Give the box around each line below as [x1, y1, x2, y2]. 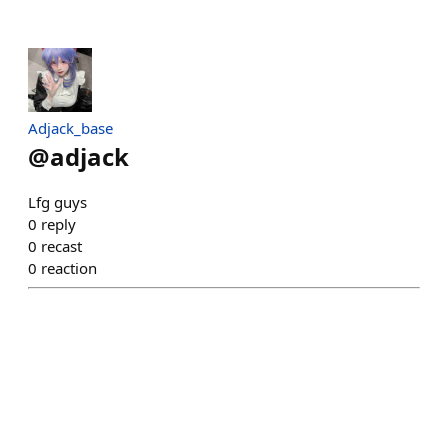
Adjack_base [28, 118, 113, 139]
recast [41, 236, 82, 257]
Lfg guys [28, 192, 87, 213]
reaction [41, 258, 97, 279]
